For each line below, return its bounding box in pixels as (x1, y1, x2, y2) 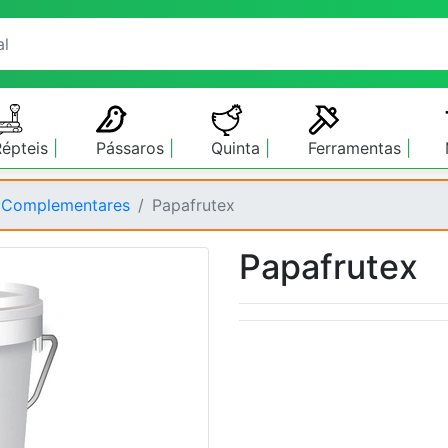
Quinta (210, 138, 265, 158)
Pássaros (96, 138, 170, 158)
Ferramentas (307, 138, 406, 158)
